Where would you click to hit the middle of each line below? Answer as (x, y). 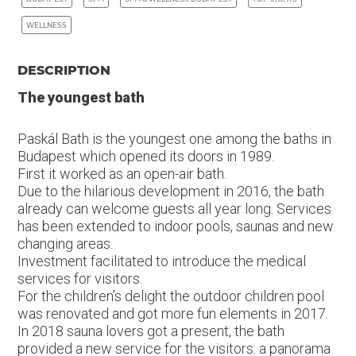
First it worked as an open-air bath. (122, 174)
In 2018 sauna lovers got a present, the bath (151, 331)
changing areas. (65, 244)
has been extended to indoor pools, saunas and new (175, 226)
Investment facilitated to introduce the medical (161, 261)
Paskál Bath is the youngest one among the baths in (174, 139)
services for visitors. (79, 279)
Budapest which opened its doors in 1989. (145, 156)
